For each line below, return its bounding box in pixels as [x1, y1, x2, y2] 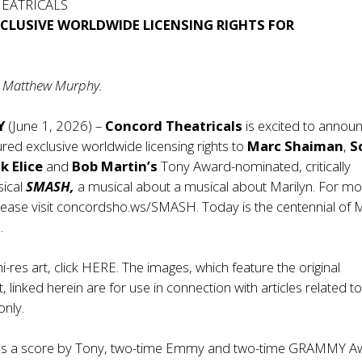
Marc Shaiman [247, 137, 344, 155]
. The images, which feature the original [116, 258, 341, 276]
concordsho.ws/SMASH [57, 197, 197, 216]
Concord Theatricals [105, 116, 243, 135]
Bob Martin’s [72, 157, 158, 175]
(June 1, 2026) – [5, 116, 106, 135]
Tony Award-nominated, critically [158, 157, 351, 175]
